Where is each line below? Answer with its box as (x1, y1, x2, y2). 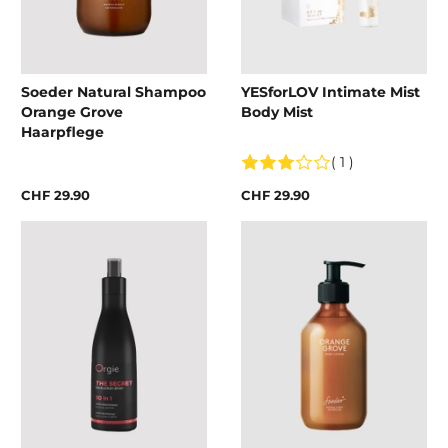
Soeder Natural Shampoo (21, 83, 206, 102)
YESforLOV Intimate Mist (241, 83, 420, 102)
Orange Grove (21, 103, 123, 122)
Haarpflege (21, 123, 104, 142)
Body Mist (241, 103, 313, 122)
